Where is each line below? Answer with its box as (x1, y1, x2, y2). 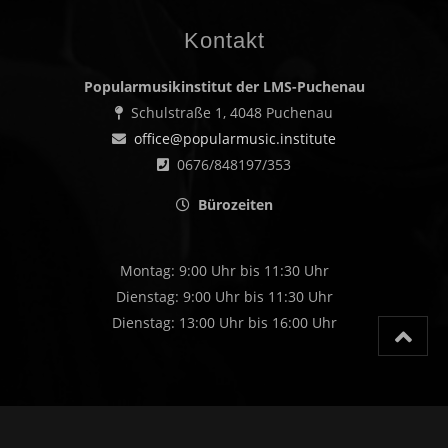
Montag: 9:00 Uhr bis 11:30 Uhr (119, 261, 329, 280)
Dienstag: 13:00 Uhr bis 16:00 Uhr (111, 313, 337, 332)
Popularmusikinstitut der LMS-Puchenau (83, 77, 365, 96)
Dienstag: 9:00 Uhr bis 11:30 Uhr (115, 287, 333, 306)
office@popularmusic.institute (134, 129, 336, 148)
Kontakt (183, 28, 265, 53)
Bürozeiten (197, 195, 273, 214)
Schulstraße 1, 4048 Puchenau (123, 103, 333, 122)
